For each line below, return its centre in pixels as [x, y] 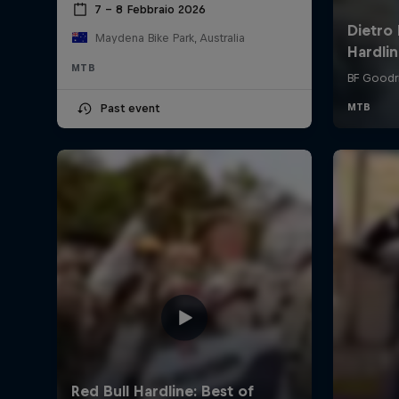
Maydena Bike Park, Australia [170, 37]
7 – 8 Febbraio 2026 [150, 10]
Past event [130, 108]
